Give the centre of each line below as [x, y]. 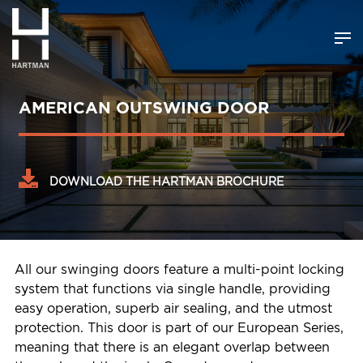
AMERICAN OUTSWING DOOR [144, 107]
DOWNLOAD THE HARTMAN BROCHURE [165, 181]
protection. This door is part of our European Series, [179, 328]
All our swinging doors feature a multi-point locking [179, 269]
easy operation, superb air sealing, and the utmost [173, 308]
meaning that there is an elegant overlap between [172, 347]
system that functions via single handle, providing [173, 289]
